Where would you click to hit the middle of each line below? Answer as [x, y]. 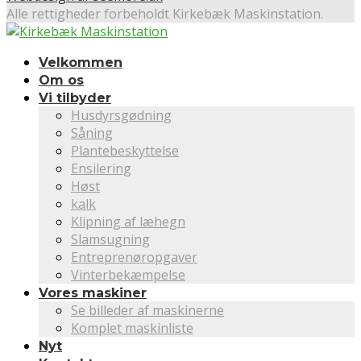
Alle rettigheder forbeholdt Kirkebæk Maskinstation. [165, 13]
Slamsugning [110, 239]
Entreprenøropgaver [134, 257]
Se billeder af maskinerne [147, 310]
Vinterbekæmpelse [128, 274]
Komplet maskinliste [132, 328]
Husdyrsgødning [121, 115]
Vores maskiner [93, 293]
